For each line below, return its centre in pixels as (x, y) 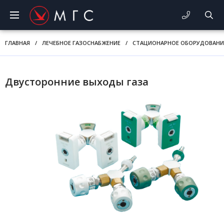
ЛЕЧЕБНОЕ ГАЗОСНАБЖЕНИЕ (81, 43)
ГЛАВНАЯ (17, 43)
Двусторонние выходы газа (77, 82)
